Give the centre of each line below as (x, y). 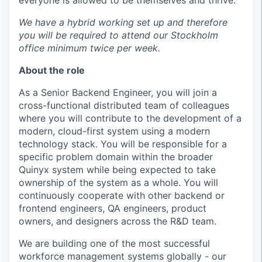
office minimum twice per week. (89, 48)
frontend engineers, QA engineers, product (113, 208)
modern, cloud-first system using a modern (114, 131)
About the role (52, 70)
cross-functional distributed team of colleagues (124, 105)
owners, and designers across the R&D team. (118, 221)
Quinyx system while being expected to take (117, 170)
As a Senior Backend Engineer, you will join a (118, 92)
